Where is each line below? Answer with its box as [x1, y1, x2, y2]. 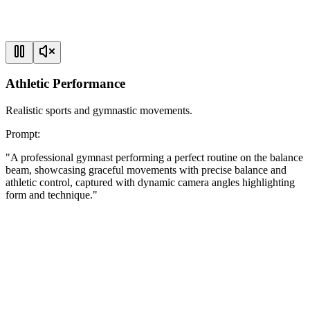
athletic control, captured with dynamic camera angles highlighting [6, 176, 295, 189]
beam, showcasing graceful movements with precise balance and [6, 164, 286, 176]
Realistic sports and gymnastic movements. [6, 104, 192, 117]
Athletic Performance [6, 76, 125, 91]
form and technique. [6, 189, 93, 201]
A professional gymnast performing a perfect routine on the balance [10, 152, 303, 164]
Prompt [6, 128, 37, 140]
